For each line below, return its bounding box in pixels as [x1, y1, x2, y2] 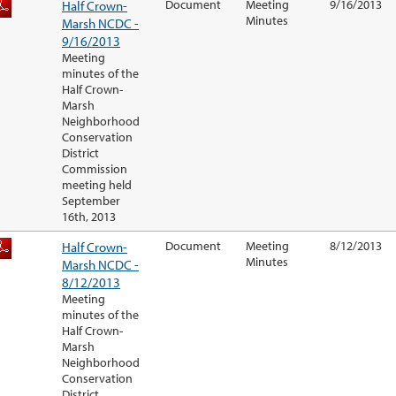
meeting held [62, 177, 132, 194]
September [62, 193, 120, 209]
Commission [62, 161, 127, 178]
